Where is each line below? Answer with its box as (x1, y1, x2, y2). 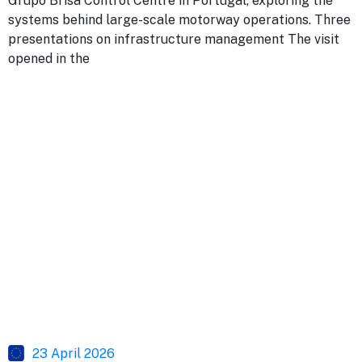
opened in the (8, 50, 90, 66)
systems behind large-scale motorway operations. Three (8, 11, 351, 27)
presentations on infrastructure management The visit (8, 31, 339, 47)
